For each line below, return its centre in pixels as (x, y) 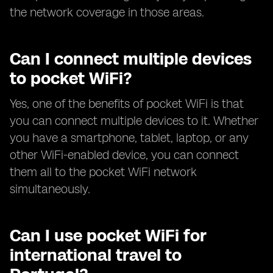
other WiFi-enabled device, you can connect (124, 155)
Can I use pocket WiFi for (108, 235)
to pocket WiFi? (71, 78)
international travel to (96, 255)
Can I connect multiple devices (131, 58)
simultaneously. (50, 189)
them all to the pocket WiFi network (103, 172)
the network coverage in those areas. (107, 12)
